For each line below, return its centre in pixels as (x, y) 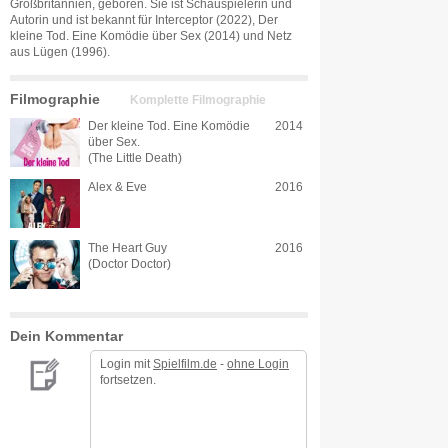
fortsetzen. (128, 380)
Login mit (126, 364)
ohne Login (258, 364)
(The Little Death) (135, 158)
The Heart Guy (127, 248)
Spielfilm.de (185, 364)
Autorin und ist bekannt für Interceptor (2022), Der (144, 20)
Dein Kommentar (66, 336)
